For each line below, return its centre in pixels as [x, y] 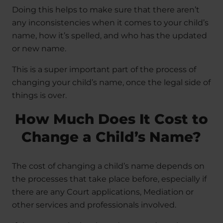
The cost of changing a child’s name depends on [108, 166]
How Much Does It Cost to [111, 119]
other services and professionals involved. [94, 205]
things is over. [39, 96]
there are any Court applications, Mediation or [103, 192]
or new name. [39, 49]
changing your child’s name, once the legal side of [111, 83]
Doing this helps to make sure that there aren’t [106, 10]
